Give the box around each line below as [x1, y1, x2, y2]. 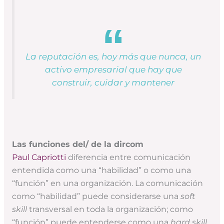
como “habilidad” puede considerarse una [11, 191, 180, 201]
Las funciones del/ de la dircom [11, 139, 143, 149]
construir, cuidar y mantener [52, 77, 174, 88]
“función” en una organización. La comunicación [11, 178, 203, 188]
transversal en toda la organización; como [26, 204, 193, 214]
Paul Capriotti [11, 152, 66, 162]
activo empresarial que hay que [44, 64, 182, 75]
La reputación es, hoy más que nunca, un [25, 51, 201, 62]
